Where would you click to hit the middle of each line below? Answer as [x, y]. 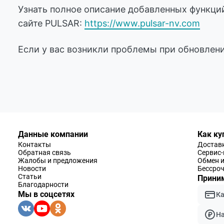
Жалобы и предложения [58, 161]
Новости [32, 169]
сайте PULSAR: [51, 23]
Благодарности [43, 185]
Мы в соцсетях [46, 194]
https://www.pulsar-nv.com [142, 23]
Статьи [30, 177]
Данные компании [53, 134]
